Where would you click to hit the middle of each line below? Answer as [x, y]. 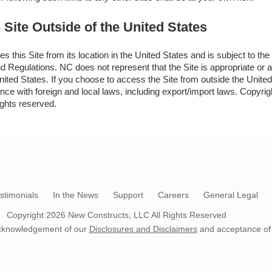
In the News [76, 195]
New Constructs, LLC [109, 215]
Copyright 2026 [36, 215]
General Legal [231, 195]
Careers [173, 195]
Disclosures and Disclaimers [143, 229]
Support [128, 195]
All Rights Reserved [189, 215]
